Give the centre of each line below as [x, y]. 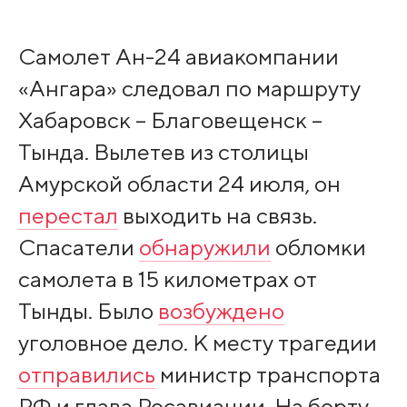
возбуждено [221, 311]
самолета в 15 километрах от [167, 279]
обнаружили [204, 248]
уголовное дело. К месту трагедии [197, 343]
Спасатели [78, 248]
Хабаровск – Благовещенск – [170, 120]
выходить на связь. [217, 216]
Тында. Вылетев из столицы [163, 152]
